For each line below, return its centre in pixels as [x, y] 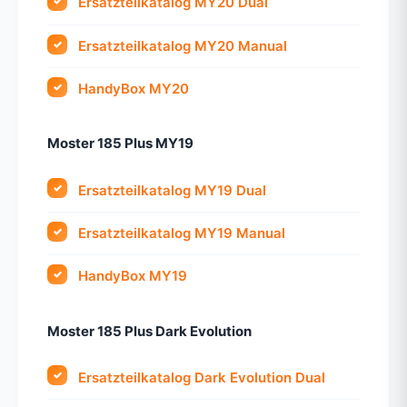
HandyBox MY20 [134, 89]
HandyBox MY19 [133, 276]
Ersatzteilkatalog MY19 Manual [182, 233]
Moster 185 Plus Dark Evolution [149, 331]
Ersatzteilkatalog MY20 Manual [183, 45]
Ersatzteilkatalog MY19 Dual [173, 190]
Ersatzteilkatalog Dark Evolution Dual [202, 377]
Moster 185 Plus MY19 [120, 144]
